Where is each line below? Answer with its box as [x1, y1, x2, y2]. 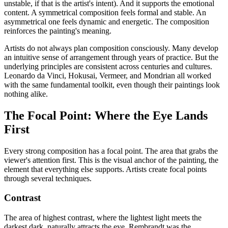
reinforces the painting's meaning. [4, 26, 111, 35]
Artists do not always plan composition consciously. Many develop [4, 43, 218, 52]
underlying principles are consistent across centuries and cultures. [4, 62, 212, 71]
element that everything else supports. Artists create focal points [4, 164, 207, 174]
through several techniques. [4, 174, 92, 183]
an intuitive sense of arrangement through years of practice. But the [4, 52, 218, 62]
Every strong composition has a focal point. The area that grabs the [4, 146, 218, 155]
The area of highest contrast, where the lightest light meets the [4, 213, 202, 222]
